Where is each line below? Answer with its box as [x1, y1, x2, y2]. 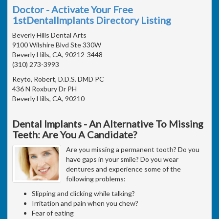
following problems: [66, 175, 126, 183]
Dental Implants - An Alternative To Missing [12, 118, 203, 130]
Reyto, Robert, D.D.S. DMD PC [12, 75, 104, 83]
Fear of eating [32, 209, 74, 217]
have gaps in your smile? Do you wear [66, 155, 178, 163]
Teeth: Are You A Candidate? [12, 129, 137, 140]
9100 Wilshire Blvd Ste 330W [12, 41, 101, 49]
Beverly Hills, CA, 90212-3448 [12, 50, 103, 59]
